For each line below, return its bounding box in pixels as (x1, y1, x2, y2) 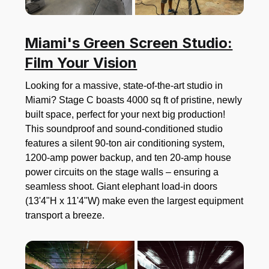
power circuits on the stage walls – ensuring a (25, 166, 219, 177)
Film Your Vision (25, 53, 138, 71)
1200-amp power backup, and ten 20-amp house (25, 152, 232, 163)
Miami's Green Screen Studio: (25, 34, 233, 52)
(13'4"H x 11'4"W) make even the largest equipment (25, 195, 244, 206)
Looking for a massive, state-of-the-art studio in (25, 80, 223, 91)
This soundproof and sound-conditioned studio (25, 123, 223, 134)
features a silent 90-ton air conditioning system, (25, 138, 225, 148)
